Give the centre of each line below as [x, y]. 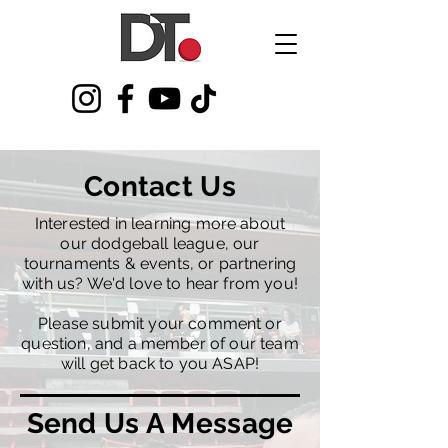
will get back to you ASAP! [160, 363]
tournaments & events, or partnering [160, 263]
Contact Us [160, 186]
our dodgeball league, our [160, 243]
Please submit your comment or [160, 323]
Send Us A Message [160, 423]
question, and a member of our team [160, 343]
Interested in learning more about [160, 223]
